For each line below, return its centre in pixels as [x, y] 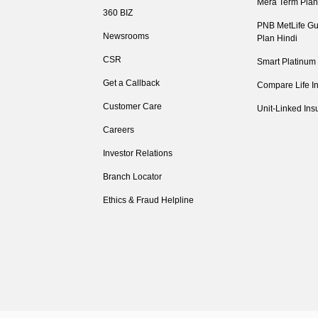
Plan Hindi [277, 38]
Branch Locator [133, 177]
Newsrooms [126, 36]
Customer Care [133, 106]
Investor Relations [138, 153]
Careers [119, 130]
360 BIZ [118, 13]
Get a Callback [132, 83]
